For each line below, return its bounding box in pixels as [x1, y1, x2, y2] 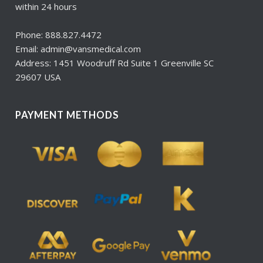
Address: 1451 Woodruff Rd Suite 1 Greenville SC [15, 57, 214, 69]
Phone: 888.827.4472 [15, 29, 102, 41]
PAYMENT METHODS [15, 109, 120, 122]
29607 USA [15, 71, 61, 83]
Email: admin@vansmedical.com [15, 43, 141, 55]
